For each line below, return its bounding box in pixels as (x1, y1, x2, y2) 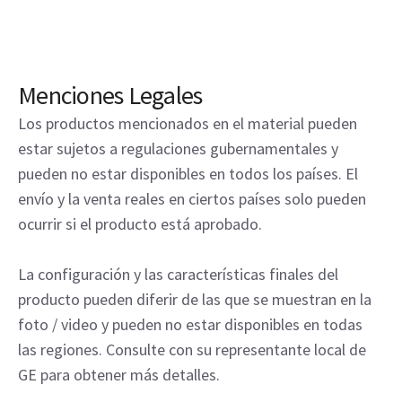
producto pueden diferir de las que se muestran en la (18, 289, 371, 310)
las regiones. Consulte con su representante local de (18, 339, 366, 361)
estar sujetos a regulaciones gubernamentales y (18, 138, 338, 160)
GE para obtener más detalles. (18, 364, 220, 386)
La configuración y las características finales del (18, 264, 338, 285)
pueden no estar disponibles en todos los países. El (18, 163, 358, 185)
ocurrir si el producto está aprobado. (18, 214, 262, 235)
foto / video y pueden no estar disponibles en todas (18, 314, 363, 336)
